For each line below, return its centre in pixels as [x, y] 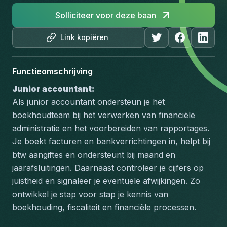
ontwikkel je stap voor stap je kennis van [90, 194]
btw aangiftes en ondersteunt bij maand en [94, 155]
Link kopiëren [85, 37]
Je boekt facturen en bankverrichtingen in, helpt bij [111, 141]
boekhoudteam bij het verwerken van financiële [104, 115]
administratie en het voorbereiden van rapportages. [111, 128]
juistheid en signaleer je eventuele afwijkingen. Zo [106, 181]
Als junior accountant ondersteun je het [88, 102]
